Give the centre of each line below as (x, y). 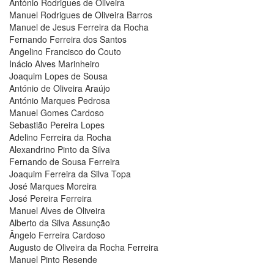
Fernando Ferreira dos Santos (68, 39)
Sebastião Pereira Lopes (57, 125)
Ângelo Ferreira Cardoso (57, 235)
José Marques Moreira (53, 186)
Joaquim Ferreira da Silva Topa (70, 174)
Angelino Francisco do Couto (65, 51)
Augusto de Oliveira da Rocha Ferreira (84, 247)
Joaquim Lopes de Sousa (58, 76)
